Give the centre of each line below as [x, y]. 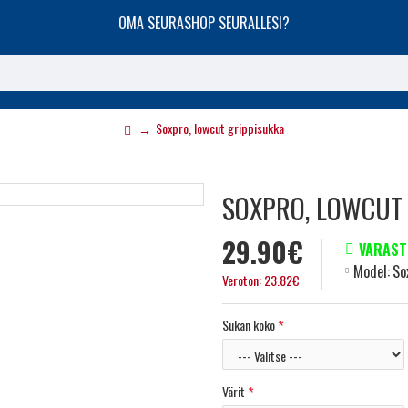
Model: [372, 271]
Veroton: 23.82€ [261, 280]
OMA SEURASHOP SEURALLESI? [204, 23]
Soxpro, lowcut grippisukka [220, 128]
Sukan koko [249, 325]
